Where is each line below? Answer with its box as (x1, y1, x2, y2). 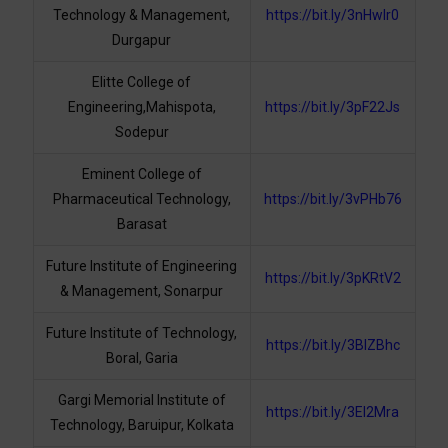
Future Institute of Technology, (46, 325, 237, 342)
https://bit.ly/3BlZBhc (265, 337, 400, 354)
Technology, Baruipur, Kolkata (49, 417, 234, 434)
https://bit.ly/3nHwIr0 (266, 7, 399, 24)
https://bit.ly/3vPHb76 (263, 191, 402, 208)
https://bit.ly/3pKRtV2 (264, 270, 401, 287)
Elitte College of (92, 74, 191, 91)
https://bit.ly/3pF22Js (265, 99, 400, 116)
